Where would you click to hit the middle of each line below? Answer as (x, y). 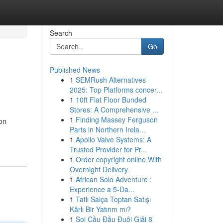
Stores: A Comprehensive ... (114, 110)
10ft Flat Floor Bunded (111, 100)
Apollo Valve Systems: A (113, 139)
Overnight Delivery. (99, 169)
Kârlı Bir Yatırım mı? (100, 209)
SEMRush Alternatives (111, 80)
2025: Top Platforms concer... (116, 90)
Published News (75, 70)
